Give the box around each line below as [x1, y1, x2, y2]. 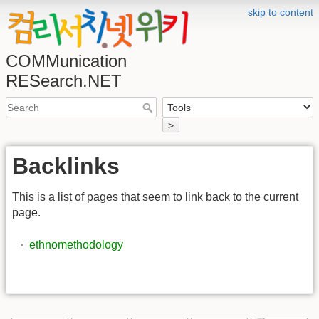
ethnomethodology [29, 238, 123, 251]
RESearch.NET [6, 71, 122, 90]
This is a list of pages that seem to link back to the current [12, 191, 298, 204]
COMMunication [6, 51, 127, 70]
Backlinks [12, 152, 120, 179]
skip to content [248, 6, 313, 18]
